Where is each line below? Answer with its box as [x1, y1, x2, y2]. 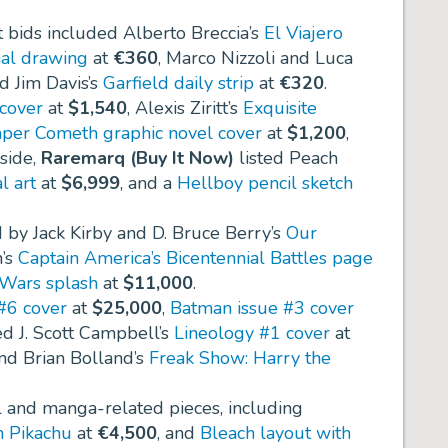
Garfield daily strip [103, 71, 254, 96]
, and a [120, 171, 177, 196]
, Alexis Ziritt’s [127, 96, 243, 121]
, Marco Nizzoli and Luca [158, 46, 353, 71]
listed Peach [234, 146, 338, 171]
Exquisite [243, 96, 317, 121]
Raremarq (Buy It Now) [41, 146, 234, 171]
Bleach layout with [200, 421, 351, 446]
